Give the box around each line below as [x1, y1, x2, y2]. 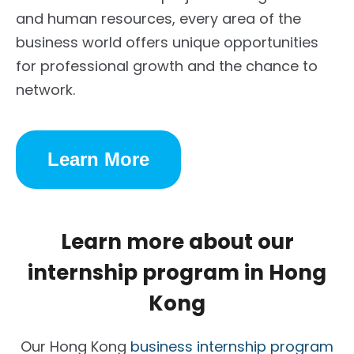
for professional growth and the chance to [16, 55, 318, 76]
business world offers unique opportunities [16, 32, 318, 52]
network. [16, 79, 75, 100]
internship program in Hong [28, 258, 326, 287]
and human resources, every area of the [16, 8, 301, 28]
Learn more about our [60, 227, 294, 256]
